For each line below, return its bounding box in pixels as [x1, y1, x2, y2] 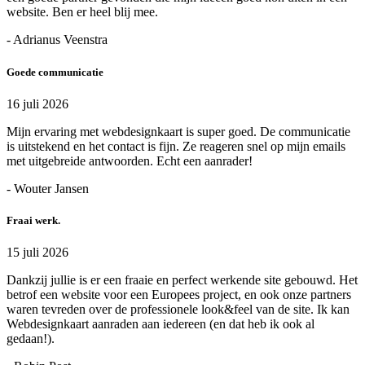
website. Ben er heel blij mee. [7, 5, 158, 20]
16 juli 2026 [7, 96, 68, 111]
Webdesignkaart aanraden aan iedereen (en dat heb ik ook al [7, 317, 314, 332]
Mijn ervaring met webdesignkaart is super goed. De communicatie [7, 124, 350, 139]
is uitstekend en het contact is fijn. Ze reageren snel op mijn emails [7, 139, 345, 153]
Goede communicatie [7, 65, 103, 78]
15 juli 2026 [7, 245, 68, 260]
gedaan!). [7, 332, 55, 346]
